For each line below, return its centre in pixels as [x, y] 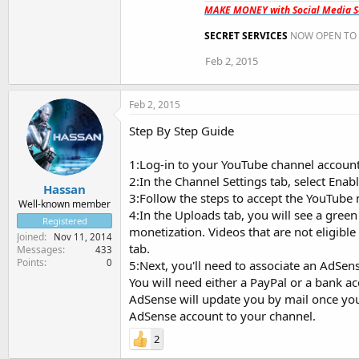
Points [30, 262]
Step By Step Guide [182, 130]
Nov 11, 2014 [83, 237]
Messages [40, 250]
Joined [30, 237]
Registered [65, 221]
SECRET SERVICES [246, 35]
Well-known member [65, 204]
